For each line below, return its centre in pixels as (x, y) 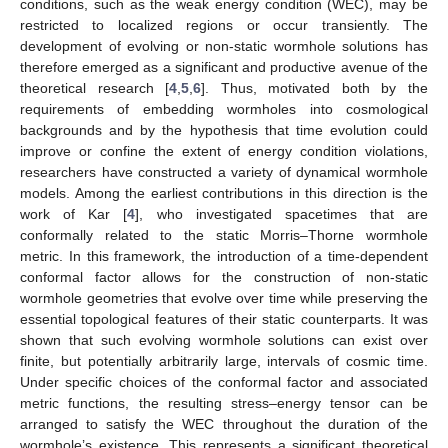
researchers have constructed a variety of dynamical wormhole (224, 171)
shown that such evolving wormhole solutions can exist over (224, 339)
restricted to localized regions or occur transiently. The (224, 24)
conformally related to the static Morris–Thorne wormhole (224, 234)
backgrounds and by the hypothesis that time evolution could (224, 129)
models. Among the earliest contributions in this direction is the (224, 192)
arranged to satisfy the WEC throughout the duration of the (224, 423)
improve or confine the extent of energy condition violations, (224, 150)
